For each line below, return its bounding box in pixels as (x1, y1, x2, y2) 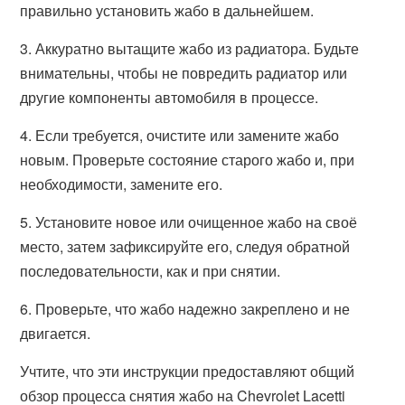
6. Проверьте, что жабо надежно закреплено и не (20, 298, 351, 319)
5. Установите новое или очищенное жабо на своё (20, 212, 358, 232)
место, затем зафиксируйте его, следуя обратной (20, 236, 351, 257)
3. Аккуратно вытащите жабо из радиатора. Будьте (20, 38, 360, 59)
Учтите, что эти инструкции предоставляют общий (20, 361, 355, 381)
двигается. (20, 323, 91, 344)
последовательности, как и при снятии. (20, 260, 281, 281)
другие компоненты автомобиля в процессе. (20, 87, 319, 108)
